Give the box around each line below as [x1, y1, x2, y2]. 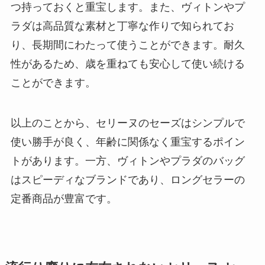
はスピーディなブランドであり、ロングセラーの [10, 173, 245, 186]
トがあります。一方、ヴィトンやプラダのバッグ [10, 154, 245, 167]
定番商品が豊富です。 [10, 192, 117, 205]
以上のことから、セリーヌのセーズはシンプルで [10, 117, 245, 129]
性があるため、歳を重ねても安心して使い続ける [10, 58, 245, 70]
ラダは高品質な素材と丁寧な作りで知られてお [10, 20, 234, 33]
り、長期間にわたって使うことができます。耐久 [10, 39, 245, 51]
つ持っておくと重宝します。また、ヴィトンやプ [10, 1, 245, 14]
